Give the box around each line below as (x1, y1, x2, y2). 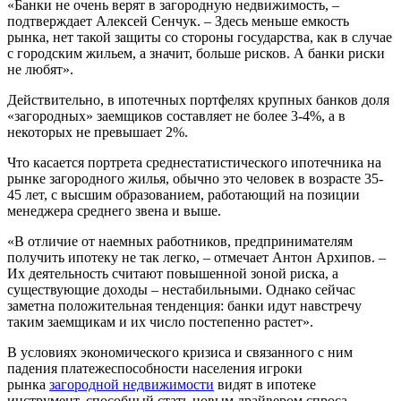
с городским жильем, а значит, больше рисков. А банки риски (7, 45, 385, 61)
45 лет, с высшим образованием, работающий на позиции (7, 186, 360, 202)
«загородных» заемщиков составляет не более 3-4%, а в (7, 107, 346, 124)
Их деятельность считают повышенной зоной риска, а (7, 265, 338, 281)
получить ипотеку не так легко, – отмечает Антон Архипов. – (7, 249, 386, 265)
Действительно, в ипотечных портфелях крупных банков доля (7, 91, 389, 107)
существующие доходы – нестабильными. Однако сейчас (7, 281, 355, 297)
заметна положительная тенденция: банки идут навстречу (7, 297, 362, 313)
